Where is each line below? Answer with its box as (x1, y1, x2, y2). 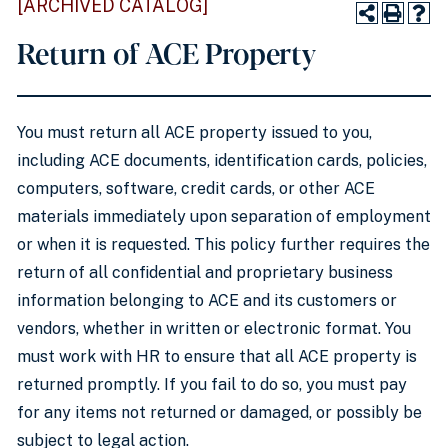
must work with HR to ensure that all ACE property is (17, 347, 417, 366)
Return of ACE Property (17, 32, 316, 72)
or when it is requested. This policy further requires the (17, 235, 430, 254)
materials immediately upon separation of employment (17, 207, 431, 226)
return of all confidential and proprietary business (17, 263, 393, 282)
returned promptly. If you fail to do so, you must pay (17, 375, 407, 394)
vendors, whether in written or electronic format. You (17, 319, 411, 338)
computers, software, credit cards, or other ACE (17, 179, 375, 198)
